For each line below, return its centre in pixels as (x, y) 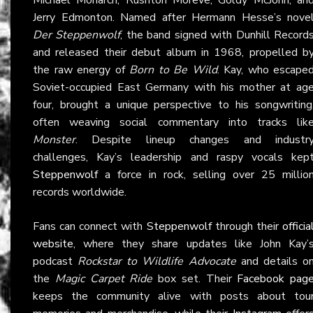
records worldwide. (80, 192)
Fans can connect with (90, 226)
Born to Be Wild (173, 70)
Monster (54, 139)
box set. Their (195, 278)
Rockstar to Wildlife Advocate (157, 261)
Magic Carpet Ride (104, 278)
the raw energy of (81, 70)
